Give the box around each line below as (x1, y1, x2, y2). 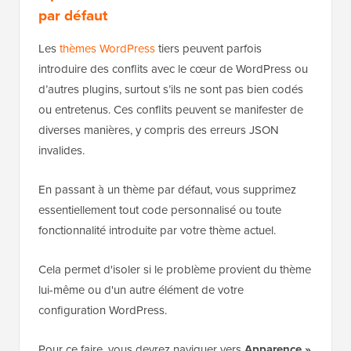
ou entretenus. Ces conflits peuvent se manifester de (38, 101, 303, 118)
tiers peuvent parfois (155, 40, 262, 57)
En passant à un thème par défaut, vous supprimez (38, 181, 296, 198)
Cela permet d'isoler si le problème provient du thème (38, 261, 311, 278)
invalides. (38, 142, 85, 159)
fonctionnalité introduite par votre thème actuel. (38, 222, 276, 239)
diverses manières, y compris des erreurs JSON (38, 121, 279, 139)
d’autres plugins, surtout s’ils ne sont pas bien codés (38, 81, 303, 98)
